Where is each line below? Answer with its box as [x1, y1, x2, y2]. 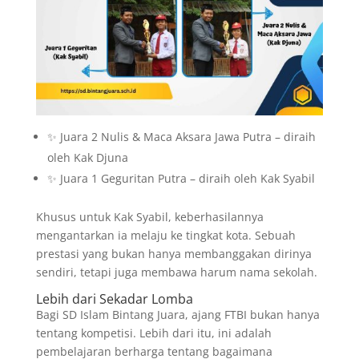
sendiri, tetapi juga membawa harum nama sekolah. [35, 264, 317, 280]
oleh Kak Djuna [46, 150, 128, 166]
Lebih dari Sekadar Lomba [35, 290, 193, 309]
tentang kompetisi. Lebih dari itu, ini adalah [35, 325, 272, 341]
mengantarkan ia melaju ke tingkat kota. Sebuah [35, 228, 296, 244]
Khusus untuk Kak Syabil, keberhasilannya [35, 209, 264, 225]
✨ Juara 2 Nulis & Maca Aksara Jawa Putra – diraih [46, 129, 316, 145]
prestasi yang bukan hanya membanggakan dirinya [35, 246, 312, 262]
